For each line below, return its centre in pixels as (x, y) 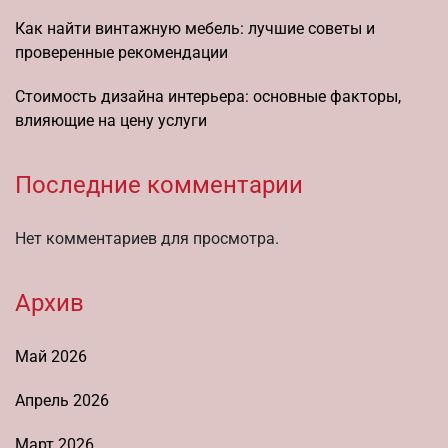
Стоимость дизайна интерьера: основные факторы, (208, 96)
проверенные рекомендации (121, 52)
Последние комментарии (159, 184)
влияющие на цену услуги (111, 120)
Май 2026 (51, 356)
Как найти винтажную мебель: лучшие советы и (195, 28)
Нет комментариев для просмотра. (147, 238)
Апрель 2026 (62, 400)
